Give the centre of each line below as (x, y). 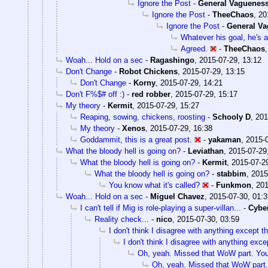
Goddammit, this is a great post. (136, 139)
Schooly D (232, 117)
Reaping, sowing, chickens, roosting (143, 117)
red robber (151, 94)
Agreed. (194, 48)
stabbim (232, 173)
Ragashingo (172, 60)
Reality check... (122, 219)
